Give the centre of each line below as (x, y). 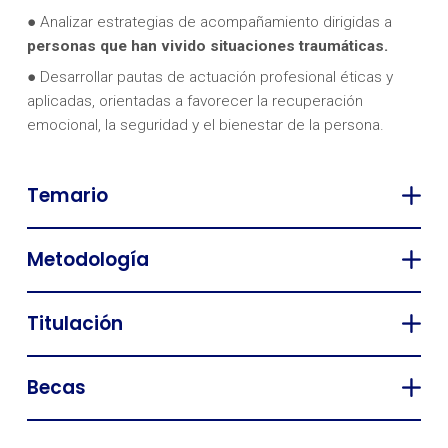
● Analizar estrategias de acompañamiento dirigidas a (209, 21)
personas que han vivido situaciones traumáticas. (207, 45)
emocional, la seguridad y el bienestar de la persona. (205, 125)
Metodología (87, 260)
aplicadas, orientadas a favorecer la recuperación (194, 101)
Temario (67, 196)
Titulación (74, 323)
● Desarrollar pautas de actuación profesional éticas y (209, 77)
